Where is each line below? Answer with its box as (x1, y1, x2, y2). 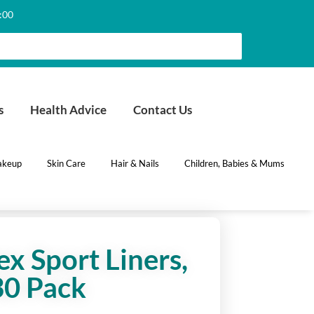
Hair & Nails (110, 158, 159, 169)
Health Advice (29, 102, 107, 117)
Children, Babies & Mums (184, 158, 285, 169)
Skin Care (46, 158, 86, 169)
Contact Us (132, 102, 192, 117)
